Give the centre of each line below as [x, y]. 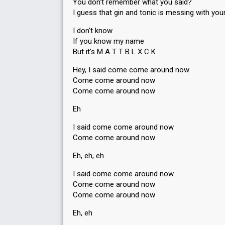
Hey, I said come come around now [131, 70]
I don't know [93, 31]
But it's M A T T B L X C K [114, 52]
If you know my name [108, 41]
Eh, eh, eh [88, 156]
